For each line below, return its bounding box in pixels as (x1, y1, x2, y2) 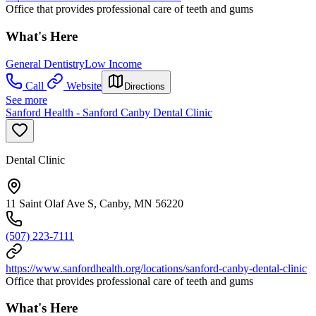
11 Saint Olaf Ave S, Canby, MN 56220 (6, 197, 183, 209)
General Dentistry (6, 57, 85, 70)
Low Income (85, 57, 142, 70)
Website (66, 79, 102, 92)
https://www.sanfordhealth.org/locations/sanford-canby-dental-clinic (6, 262, 307, 274)
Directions (124, 80, 165, 92)
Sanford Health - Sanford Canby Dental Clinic (6, 106, 212, 119)
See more (6, 93, 47, 106)
